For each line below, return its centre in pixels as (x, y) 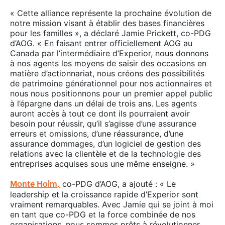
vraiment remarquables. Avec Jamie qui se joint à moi (112, 204)
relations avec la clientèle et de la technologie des (105, 153)
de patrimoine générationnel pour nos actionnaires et (111, 83)
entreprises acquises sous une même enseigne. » (102, 163)
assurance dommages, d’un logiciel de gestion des (105, 143)
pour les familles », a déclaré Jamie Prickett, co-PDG (110, 33)
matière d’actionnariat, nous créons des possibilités (107, 73)
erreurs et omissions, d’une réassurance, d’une (97, 133)
